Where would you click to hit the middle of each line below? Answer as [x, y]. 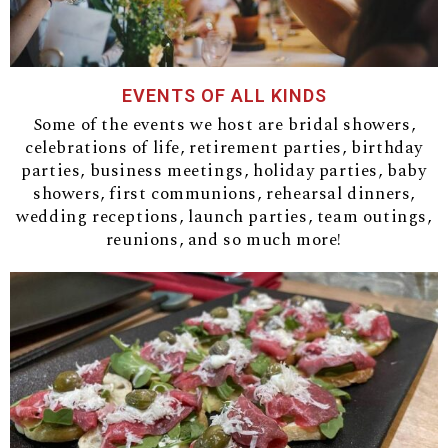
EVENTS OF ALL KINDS [224, 96]
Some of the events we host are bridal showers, [224, 125]
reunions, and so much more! [224, 240]
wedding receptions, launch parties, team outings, [224, 217]
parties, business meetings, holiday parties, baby [224, 171]
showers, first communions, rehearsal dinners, [223, 194]
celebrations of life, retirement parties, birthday [223, 148]
